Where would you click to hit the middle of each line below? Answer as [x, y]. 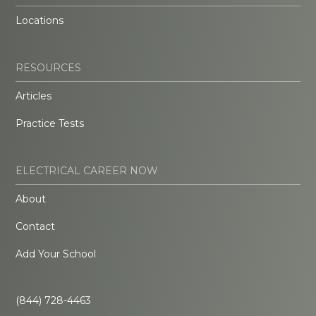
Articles [34, 96]
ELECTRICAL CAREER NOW [87, 171]
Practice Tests [50, 124]
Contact [36, 227]
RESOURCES [49, 68]
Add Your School [56, 254]
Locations [40, 21]
